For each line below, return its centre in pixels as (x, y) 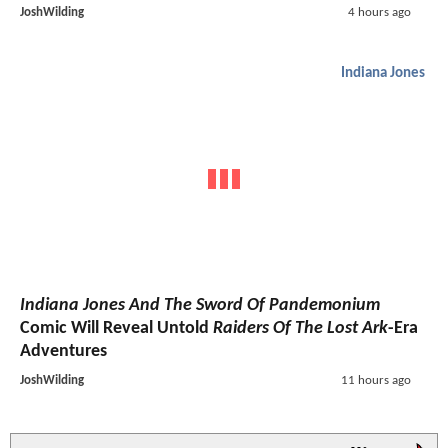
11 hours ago (375, 381)
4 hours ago (379, 12)
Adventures (63, 352)
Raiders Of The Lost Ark (300, 329)
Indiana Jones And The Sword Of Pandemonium (200, 306)
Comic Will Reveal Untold (116, 329)
